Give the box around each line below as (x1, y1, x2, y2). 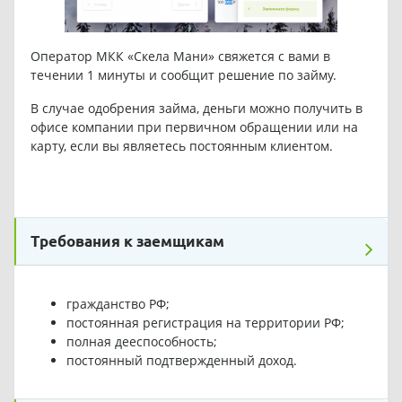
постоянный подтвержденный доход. (66, 352, 297, 370)
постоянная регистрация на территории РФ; (66, 314, 345, 332)
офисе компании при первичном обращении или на (30, 118, 358, 136)
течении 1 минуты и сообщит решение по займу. (30, 66, 336, 84)
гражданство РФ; (66, 295, 170, 313)
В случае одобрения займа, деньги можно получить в (30, 100, 363, 118)
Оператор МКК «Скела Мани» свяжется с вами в (30, 48, 330, 66)
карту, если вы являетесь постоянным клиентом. (30, 137, 333, 155)
